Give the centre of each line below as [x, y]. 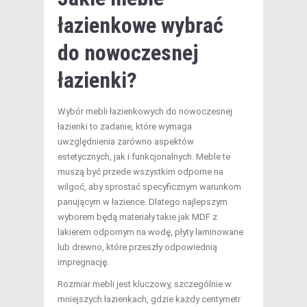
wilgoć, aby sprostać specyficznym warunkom [149, 187]
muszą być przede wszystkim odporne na [140, 172]
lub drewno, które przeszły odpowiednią [137, 247]
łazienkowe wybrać [140, 26]
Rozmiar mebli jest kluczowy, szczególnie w [145, 284]
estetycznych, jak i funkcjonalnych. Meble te [144, 157]
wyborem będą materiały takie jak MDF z [137, 217]
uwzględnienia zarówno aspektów [126, 142]
